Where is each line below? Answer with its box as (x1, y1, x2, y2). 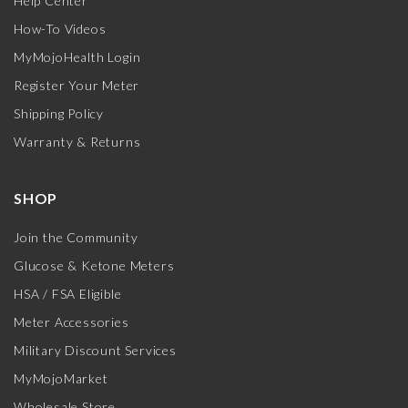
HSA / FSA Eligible (14, 285, 122, 301)
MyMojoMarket (14, 370, 108, 386)
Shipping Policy (14, 105, 104, 121)
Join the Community (14, 229, 138, 245)
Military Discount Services (14, 342, 177, 358)
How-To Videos (14, 20, 107, 36)
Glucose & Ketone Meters (14, 257, 175, 273)
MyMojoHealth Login (14, 48, 141, 65)
